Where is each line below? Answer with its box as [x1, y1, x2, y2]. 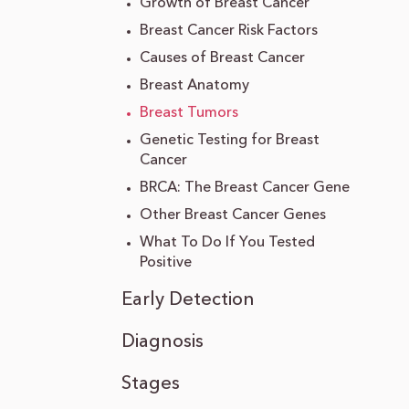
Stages [121, 375, 180, 394]
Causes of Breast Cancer [139, 50, 305, 66]
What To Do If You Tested [139, 235, 315, 250]
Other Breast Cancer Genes [139, 207, 326, 223]
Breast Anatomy [139, 78, 249, 93]
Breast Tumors [139, 105, 238, 121]
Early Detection [121, 290, 255, 309]
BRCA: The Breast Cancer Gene [139, 180, 350, 195]
